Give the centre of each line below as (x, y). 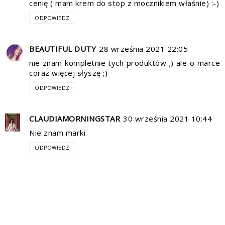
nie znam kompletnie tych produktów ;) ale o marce (125, 63)
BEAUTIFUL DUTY (63, 48)
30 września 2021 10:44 (167, 118)
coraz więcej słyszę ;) (68, 73)
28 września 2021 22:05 (143, 48)
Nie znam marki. (58, 132)
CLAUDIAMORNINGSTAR (75, 118)
